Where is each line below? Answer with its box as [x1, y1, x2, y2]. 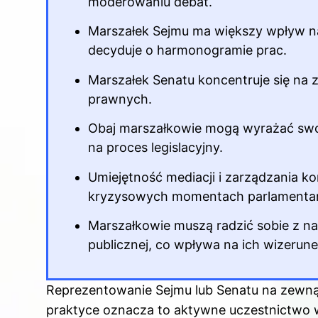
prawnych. [88, 91, 152, 106]
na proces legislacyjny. [88, 140, 223, 155]
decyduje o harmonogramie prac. [88, 43, 287, 58]
